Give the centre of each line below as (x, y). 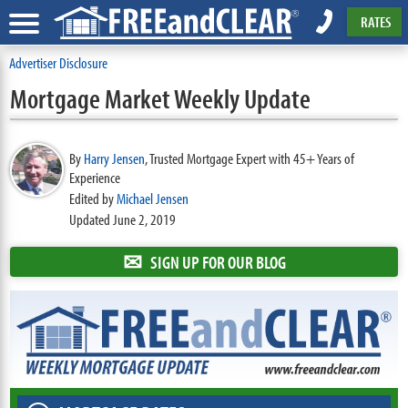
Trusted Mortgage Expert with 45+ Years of (252, 158)
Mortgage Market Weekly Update (161, 98)
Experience (95, 177)
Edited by (93, 198)
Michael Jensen (153, 198)
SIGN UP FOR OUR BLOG (218, 262)
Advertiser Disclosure (58, 62)
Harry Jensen (115, 158)
